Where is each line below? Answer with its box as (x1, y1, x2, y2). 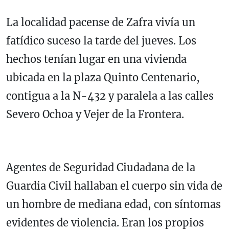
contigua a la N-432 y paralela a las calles (6, 89, 214, 103)
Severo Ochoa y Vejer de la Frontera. (6, 108, 187, 121)
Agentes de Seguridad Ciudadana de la (6, 161, 195, 174)
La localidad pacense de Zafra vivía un (6, 16, 195, 29)
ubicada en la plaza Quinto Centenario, (6, 71, 200, 84)
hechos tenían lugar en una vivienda (6, 53, 187, 66)
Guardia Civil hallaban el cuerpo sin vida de (6, 179, 222, 193)
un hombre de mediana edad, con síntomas (6, 198, 221, 211)
